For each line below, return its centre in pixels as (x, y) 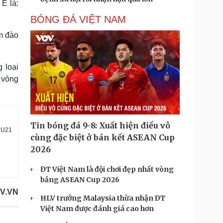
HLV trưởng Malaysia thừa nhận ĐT (103, 198)
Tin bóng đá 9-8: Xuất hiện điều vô (100, 125)
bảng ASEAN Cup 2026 (80, 180)
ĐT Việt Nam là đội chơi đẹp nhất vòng (107, 169)
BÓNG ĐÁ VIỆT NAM (78, 19)
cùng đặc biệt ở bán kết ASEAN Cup (103, 137)
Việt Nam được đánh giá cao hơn (97, 209)
